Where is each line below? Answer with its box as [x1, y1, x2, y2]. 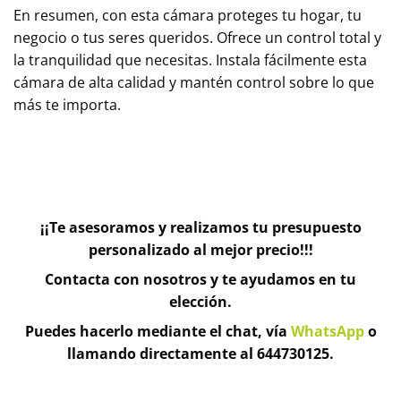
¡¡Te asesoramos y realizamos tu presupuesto [39, 218, 362, 238]
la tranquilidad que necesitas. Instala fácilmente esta [13, 49, 367, 70]
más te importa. [13, 94, 121, 115]
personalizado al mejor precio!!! [88, 240, 313, 260]
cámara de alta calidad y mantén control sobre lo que [13, 72, 374, 92]
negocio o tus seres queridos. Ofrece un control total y [13, 27, 381, 47]
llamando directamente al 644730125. [67, 344, 334, 364]
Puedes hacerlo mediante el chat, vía [24, 321, 291, 342]
